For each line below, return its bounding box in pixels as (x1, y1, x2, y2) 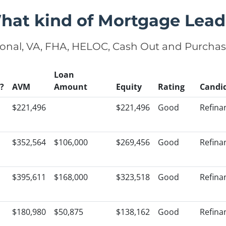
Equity (116, 81, 142, 92)
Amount (54, 81, 87, 92)
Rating (158, 81, 185, 92)
